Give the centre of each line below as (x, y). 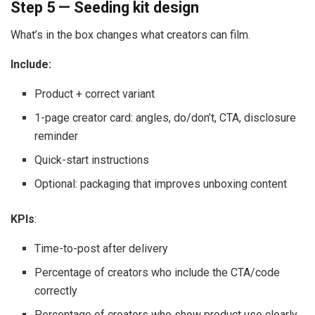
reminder (57, 136)
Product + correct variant (95, 94)
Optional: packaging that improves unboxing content (161, 184)
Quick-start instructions (92, 160)
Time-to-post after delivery (102, 248)
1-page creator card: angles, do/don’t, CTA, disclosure (166, 117)
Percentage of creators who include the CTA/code (157, 272)
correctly (56, 290)
